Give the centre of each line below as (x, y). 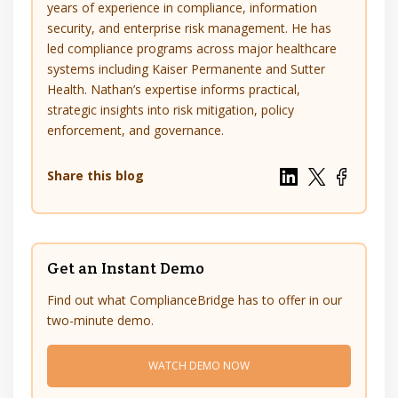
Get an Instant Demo (126, 268)
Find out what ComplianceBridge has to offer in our (195, 300)
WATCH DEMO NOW (199, 366)
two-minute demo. (100, 321)
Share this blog (96, 176)
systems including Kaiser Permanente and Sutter (186, 69)
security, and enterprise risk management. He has (189, 28)
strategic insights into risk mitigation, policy (171, 110)
